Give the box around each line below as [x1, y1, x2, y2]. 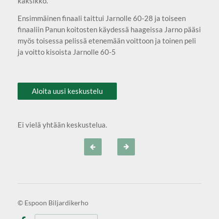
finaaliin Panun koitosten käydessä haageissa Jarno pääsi [17, 24, 201, 34]
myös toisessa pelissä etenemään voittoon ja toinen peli [17, 36, 196, 45]
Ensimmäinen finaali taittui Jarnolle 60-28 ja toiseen [17, 13, 186, 22]
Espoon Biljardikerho [24, 198, 88, 207]
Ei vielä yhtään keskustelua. [17, 120, 107, 130]
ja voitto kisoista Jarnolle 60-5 [17, 47, 117, 56]
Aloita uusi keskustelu [32, 87, 103, 96]
